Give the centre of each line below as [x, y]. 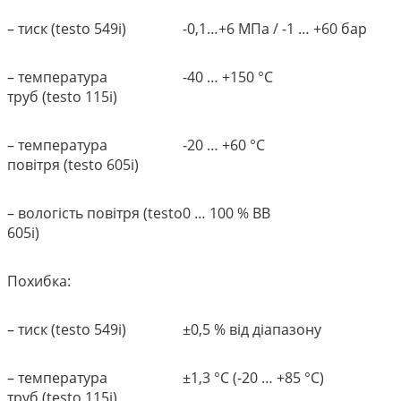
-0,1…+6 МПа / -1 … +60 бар [275, 28]
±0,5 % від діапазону [252, 329]
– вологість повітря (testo [95, 213]
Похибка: [39, 281]
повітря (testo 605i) [73, 164]
